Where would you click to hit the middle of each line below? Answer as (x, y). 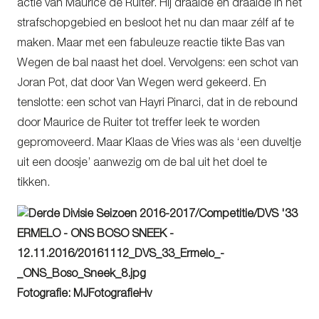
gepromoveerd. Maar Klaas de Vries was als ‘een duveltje (159, 143)
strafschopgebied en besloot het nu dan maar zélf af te (156, 24)
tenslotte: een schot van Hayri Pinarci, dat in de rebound (157, 104)
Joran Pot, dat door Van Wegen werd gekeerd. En (142, 84)
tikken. (33, 183)
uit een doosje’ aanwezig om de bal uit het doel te (142, 163)
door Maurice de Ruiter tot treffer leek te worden (138, 124)
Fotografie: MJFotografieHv (84, 294)
